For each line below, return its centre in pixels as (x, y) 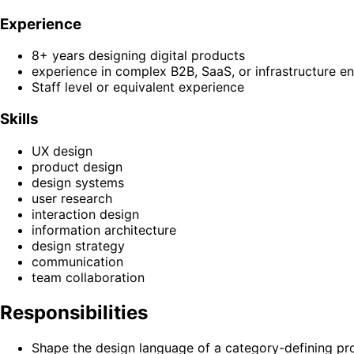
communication (77, 261)
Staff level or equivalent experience (138, 87)
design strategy (78, 245)
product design (77, 166)
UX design (62, 151)
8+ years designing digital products (138, 56)
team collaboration (88, 277)
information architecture (104, 230)
